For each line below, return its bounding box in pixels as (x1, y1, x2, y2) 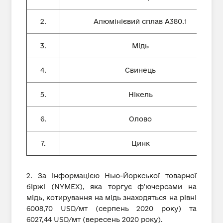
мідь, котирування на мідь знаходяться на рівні (26, 194, 197, 202)
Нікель (128, 91, 153, 99)
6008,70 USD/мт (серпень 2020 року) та (26, 205, 197, 213)
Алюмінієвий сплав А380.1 (94, 17, 187, 25)
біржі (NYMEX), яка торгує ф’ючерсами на (26, 183, 197, 191)
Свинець (125, 66, 156, 74)
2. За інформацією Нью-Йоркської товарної (26, 172, 197, 180)
